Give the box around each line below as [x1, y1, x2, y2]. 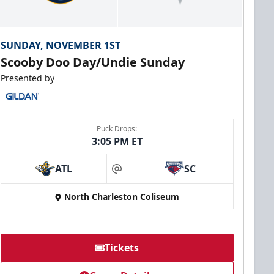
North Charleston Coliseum [64, 191, 180, 203]
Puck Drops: [97, 124, 138, 135]
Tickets [105, 241, 139, 255]
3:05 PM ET [91, 135, 143, 149]
